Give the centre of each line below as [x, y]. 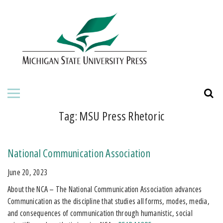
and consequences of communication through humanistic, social [100, 213]
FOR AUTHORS [40, 73]
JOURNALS [33, 132]
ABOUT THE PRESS [47, 44]
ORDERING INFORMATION [60, 161]
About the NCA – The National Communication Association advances [105, 189]
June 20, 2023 [27, 172]
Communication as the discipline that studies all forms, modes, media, [109, 201]
